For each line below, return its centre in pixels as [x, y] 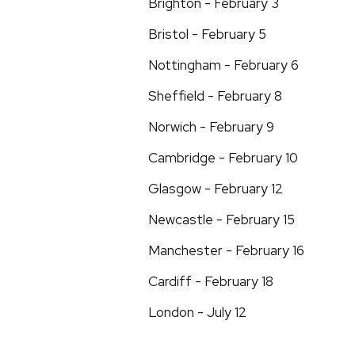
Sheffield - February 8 [215, 96]
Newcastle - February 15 [221, 219]
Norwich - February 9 [211, 127]
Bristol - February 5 [207, 34]
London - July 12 [197, 312]
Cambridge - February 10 [223, 158]
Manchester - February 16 [226, 250]
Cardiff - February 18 [211, 281]
